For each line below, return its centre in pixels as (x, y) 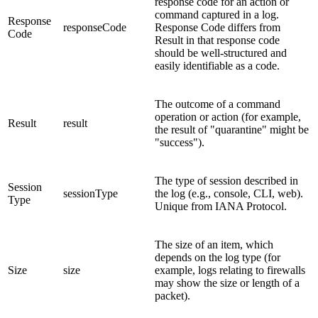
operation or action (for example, (228, 116)
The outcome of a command (218, 104)
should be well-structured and (221, 53)
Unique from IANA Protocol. (221, 206)
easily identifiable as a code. (217, 65)
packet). (172, 295)
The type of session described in (226, 180)
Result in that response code (217, 40)
